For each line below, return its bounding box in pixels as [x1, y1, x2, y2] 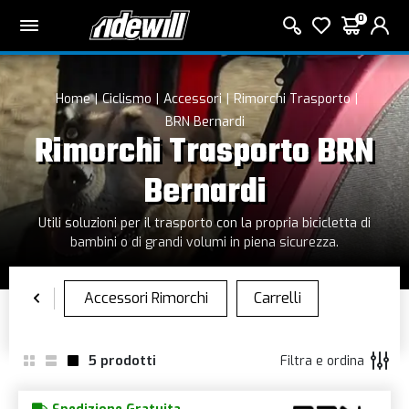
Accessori [163, 90, 222, 108]
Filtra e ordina [280, 351, 364, 370]
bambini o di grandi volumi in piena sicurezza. [70, 234, 339, 251]
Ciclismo [102, 90, 152, 108]
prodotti [100, 351, 156, 370]
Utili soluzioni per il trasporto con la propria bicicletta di [38, 215, 371, 232]
